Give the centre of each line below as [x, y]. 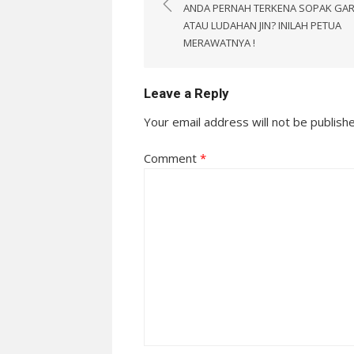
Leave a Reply [186, 94]
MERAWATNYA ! [219, 43]
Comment [172, 158]
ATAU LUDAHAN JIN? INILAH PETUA [262, 26]
